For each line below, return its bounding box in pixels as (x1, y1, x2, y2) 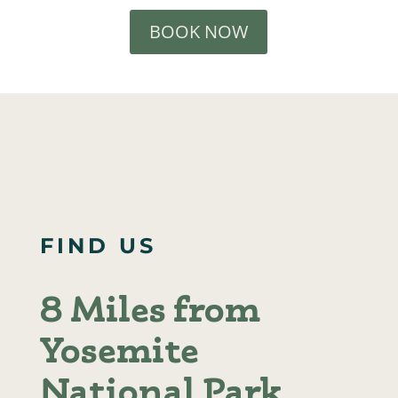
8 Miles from (39, 287, 258, 331)
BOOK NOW (149, 20, 249, 44)
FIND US (39, 233, 156, 259)
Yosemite (39, 328, 196, 372)
